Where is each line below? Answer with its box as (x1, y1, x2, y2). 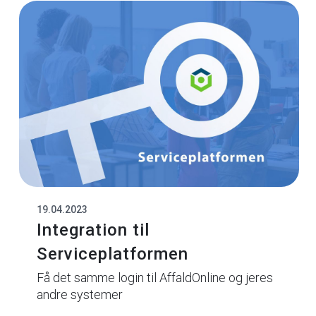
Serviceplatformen (36, 243, 188, 264)
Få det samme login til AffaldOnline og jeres (36, 269, 273, 285)
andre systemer (36, 286, 123, 302)
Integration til (36, 219, 150, 240)
